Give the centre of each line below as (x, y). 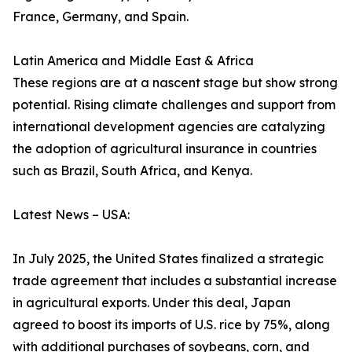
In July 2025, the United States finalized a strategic (168, 259)
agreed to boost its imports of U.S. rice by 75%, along (171, 325)
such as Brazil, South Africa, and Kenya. (132, 171)
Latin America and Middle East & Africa (133, 61)
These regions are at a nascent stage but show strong (175, 83)
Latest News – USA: (71, 215)
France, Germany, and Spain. (101, 17)
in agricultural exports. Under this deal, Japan (152, 303)
